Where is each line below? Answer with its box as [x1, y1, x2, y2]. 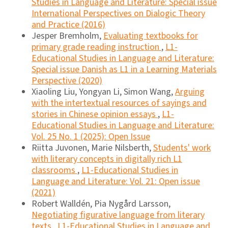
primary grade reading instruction [32, 41, 161, 54]
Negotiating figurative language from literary [32, 209, 205, 222]
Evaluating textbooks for [103, 30, 198, 43]
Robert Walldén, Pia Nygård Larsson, [32, 197, 170, 211]
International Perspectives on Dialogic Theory [32, 7, 205, 20]
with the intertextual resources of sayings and [32, 97, 207, 110]
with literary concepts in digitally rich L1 [32, 153, 182, 166]
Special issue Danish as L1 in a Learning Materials [32, 63, 217, 76]
